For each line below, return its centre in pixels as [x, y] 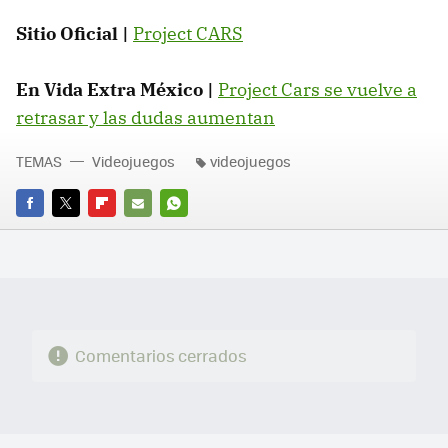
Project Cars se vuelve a [317, 89]
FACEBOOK [49, 231]
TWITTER [79, 231]
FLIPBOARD [124, 231]
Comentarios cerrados [160, 356]
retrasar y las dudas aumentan [145, 117]
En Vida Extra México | [115, 89]
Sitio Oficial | [72, 33]
